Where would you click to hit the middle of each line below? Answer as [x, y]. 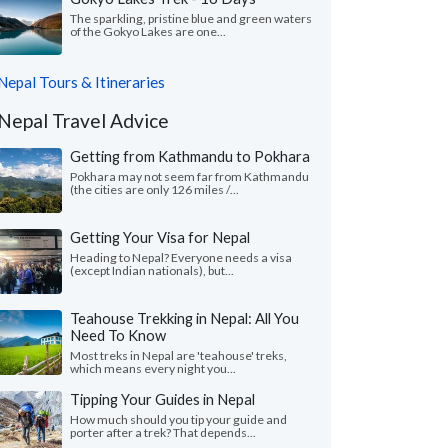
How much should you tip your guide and [178, 419]
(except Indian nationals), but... [152, 270]
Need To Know [118, 335]
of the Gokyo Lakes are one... [148, 31]
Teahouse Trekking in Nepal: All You [184, 318]
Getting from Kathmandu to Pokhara [190, 156]
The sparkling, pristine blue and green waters [191, 18]
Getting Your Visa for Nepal [160, 237]
